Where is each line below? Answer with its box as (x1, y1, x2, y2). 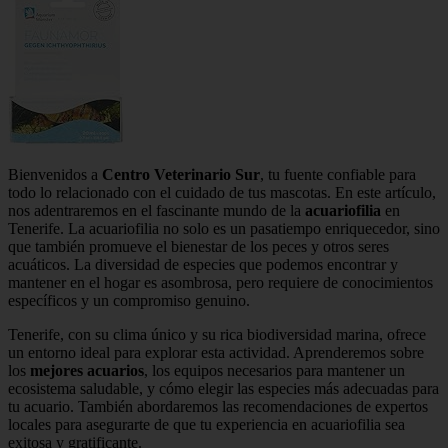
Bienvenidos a (8, 165, 102, 183)
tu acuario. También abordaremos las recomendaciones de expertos (8, 397, 428, 415)
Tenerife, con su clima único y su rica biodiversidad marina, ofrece (8, 325, 426, 343)
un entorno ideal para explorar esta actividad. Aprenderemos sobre (8, 343, 424, 361)
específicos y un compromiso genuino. (8, 291, 250, 309)
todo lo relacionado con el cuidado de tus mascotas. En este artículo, (8, 183, 436, 201)
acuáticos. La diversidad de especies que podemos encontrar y (8, 255, 398, 273)
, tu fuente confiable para (260, 165, 416, 183)
